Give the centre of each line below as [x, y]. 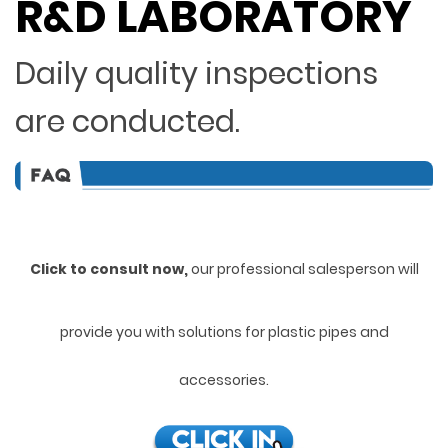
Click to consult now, [110, 269]
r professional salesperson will [313, 269]
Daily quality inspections [196, 73]
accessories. [224, 380]
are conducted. [127, 121]
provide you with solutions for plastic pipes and [224, 332]
